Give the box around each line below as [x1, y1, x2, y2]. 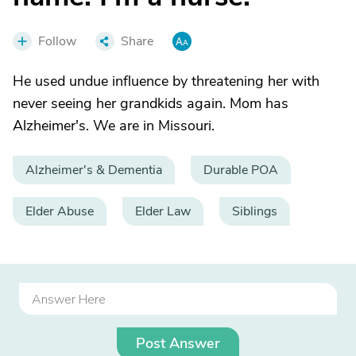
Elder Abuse [25, 203, 94, 220]
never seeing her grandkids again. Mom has [13, 94, 288, 113]
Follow [38, 33, 76, 50]
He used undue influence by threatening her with [13, 72, 319, 91]
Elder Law [135, 203, 191, 220]
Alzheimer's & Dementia [25, 161, 162, 179]
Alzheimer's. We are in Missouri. [13, 116, 215, 135]
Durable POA [203, 161, 278, 179]
